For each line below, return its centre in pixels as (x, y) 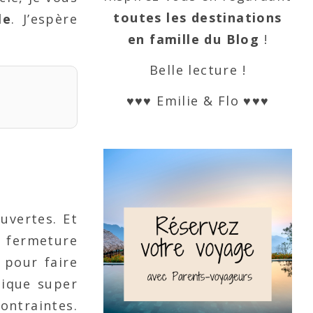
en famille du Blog (194, 39)
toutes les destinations (198, 17)
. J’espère (44, 19)
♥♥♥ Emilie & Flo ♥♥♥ (198, 101)
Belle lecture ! (198, 70)
